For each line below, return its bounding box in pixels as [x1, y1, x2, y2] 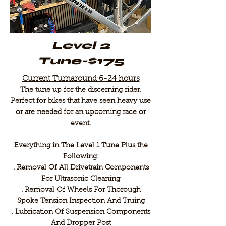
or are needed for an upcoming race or [16, 109, 146, 116]
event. [71, 120, 91, 127]
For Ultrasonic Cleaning [41, 176, 120, 183]
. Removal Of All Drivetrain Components [13, 164, 149, 172]
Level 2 [51, 39, 110, 52]
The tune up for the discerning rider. [20, 87, 141, 94]
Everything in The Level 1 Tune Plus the [14, 142, 148, 149]
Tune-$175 [37, 54, 124, 67]
